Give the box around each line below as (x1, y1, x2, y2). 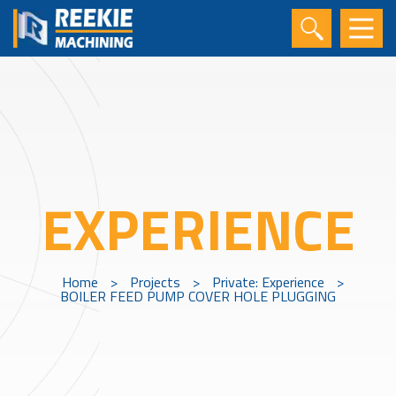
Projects (129, 271, 180, 293)
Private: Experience (211, 271, 324, 293)
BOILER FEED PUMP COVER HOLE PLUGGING (60, 286, 336, 307)
